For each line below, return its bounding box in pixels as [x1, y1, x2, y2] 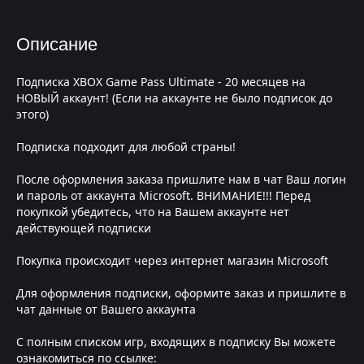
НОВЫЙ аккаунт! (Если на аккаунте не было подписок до [16, 90, 332, 106]
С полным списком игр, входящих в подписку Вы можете [16, 334, 336, 349]
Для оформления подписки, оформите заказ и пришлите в [16, 285, 346, 301]
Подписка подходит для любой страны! [16, 139, 236, 154]
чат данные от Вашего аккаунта [16, 301, 196, 317]
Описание [16, 31, 97, 58]
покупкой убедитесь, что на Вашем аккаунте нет [16, 204, 289, 219]
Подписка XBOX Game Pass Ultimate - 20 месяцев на [16, 74, 305, 89]
